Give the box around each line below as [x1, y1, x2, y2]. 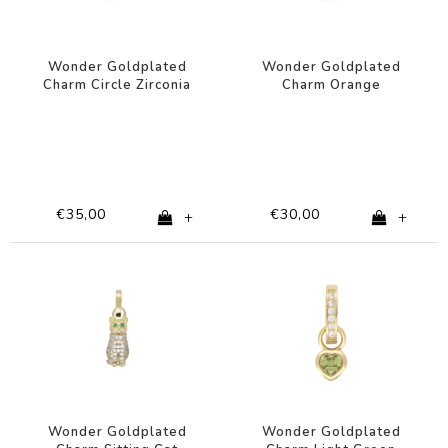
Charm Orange [281, 75, 381, 94]
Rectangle [295, 93, 367, 112]
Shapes [91, 93, 143, 112]
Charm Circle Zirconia [43, 75, 191, 94]
